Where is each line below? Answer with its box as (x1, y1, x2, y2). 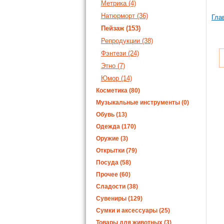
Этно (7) (101, 62, 125, 69)
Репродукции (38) (101, 37, 153, 44)
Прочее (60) (96, 171, 130, 178)
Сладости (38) (96, 183, 138, 190)
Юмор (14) (101, 74, 132, 82)
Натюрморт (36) (101, 12, 148, 19)
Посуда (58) (96, 159, 131, 166)
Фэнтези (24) (101, 49, 139, 57)
